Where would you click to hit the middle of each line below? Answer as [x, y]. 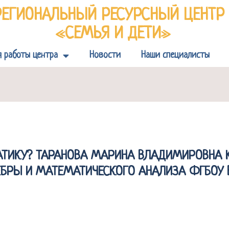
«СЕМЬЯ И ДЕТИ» [113, 34]
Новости [105, 55]
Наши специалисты [175, 55]
